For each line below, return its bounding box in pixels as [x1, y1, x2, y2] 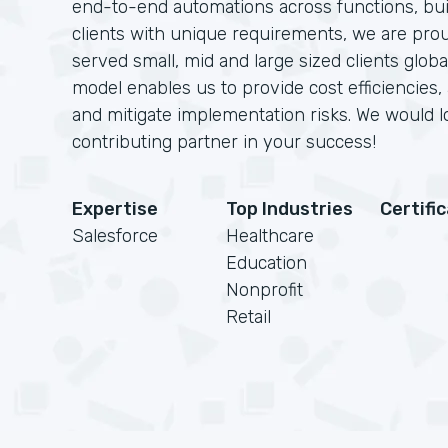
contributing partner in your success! [72, 131, 376, 153]
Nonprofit [226, 279, 303, 301]
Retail [226, 306, 271, 328]
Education [226, 252, 307, 274]
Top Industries [226, 198, 353, 220]
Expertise [72, 198, 158, 220]
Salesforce [72, 225, 158, 247]
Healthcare [226, 225, 314, 247]
